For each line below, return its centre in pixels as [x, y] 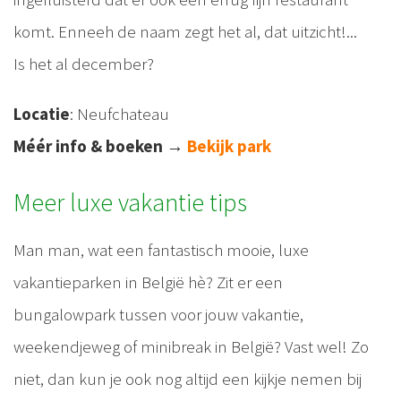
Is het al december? [84, 64]
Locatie [42, 114]
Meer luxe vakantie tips [130, 203]
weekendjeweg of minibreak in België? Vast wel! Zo [191, 347]
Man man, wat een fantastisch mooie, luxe [161, 250]
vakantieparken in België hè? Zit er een [148, 282]
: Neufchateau [119, 114]
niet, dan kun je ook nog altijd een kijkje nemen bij [188, 379]
